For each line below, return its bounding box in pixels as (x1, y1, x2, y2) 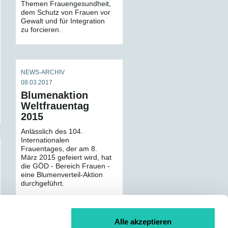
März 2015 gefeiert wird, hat (21, 153, 111, 161)
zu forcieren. (21, 25, 61, 34)
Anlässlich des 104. (21, 127, 83, 135)
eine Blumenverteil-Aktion (21, 170, 103, 179)
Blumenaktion (21, 90, 88, 101)
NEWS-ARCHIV (21, 69, 65, 76)
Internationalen (21, 136, 69, 144)
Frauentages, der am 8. (21, 145, 97, 153)
